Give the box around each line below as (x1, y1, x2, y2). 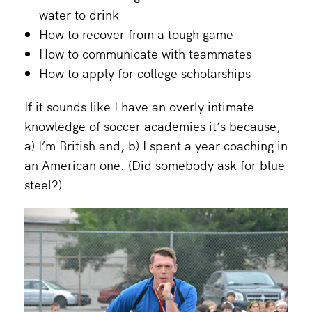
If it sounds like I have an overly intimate (24, 97, 254, 115)
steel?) (24, 175, 62, 193)
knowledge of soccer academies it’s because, (24, 116, 281, 134)
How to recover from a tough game (39, 24, 233, 42)
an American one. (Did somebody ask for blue (24, 155, 285, 173)
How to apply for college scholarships (39, 63, 251, 81)
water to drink (39, 5, 119, 23)
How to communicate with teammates (39, 44, 251, 62)
